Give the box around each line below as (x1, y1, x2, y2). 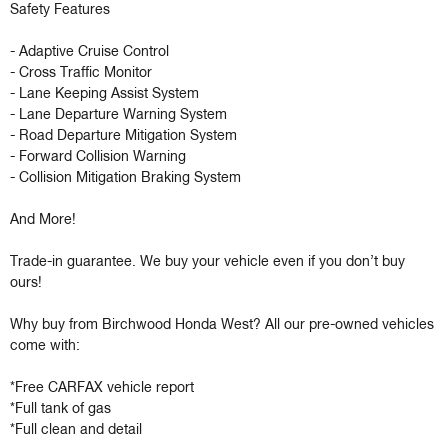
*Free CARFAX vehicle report (10, 381, 194, 396)
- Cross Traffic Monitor (10, 66, 156, 81)
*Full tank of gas (10, 402, 111, 417)
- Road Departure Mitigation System (10, 129, 241, 144)
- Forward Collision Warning (10, 150, 190, 165)
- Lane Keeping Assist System (10, 87, 203, 102)
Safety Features (10, 3, 114, 18)
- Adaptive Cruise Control (10, 45, 173, 60)
